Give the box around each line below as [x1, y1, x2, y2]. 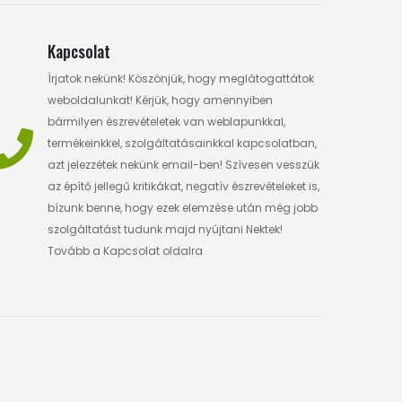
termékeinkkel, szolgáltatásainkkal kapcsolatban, [48, 135, 317, 151]
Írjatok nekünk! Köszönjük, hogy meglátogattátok [48, 70, 314, 86]
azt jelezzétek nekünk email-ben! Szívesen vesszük [48, 156, 319, 172]
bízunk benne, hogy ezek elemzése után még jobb [48, 199, 318, 215]
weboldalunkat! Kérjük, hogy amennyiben [48, 92, 273, 108]
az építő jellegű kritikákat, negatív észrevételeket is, [48, 178, 319, 194]
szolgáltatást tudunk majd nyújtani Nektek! [48, 221, 283, 237]
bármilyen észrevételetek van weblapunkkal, [48, 113, 285, 129]
